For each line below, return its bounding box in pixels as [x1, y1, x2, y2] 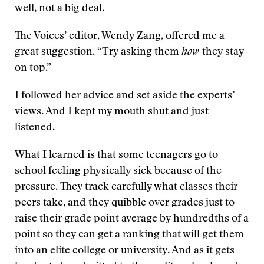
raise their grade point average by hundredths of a [15, 214, 249, 225]
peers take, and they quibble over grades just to [15, 198, 235, 209]
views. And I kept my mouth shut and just [15, 107, 209, 117]
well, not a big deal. [15, 4, 104, 14]
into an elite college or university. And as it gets [15, 246, 235, 256]
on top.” [15, 63, 51, 74]
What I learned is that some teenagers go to [15, 150, 218, 161]
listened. [15, 123, 55, 133]
